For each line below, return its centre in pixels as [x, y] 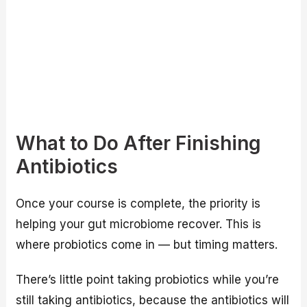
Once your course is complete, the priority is [138, 204]
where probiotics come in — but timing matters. [147, 245]
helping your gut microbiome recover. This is [139, 224]
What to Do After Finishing [139, 143]
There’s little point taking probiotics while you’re [148, 279]
